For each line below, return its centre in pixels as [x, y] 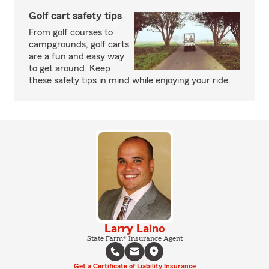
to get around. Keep [70, 68]
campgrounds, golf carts [79, 44]
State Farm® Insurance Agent [134, 238]
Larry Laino [134, 228]
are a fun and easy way [77, 56]
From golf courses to [71, 32]
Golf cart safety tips [75, 16]
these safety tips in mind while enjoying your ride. [130, 80]
